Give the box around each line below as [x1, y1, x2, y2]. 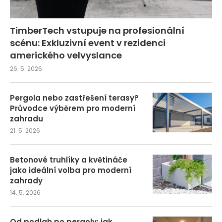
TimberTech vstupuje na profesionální [10, 24, 184, 37]
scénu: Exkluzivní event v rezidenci [10, 36, 166, 49]
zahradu [10, 113, 43, 124]
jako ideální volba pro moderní [10, 165, 131, 175]
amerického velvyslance [10, 49, 122, 61]
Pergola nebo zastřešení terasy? [10, 92, 139, 103]
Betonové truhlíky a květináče [10, 154, 127, 165]
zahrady [10, 175, 43, 186]
